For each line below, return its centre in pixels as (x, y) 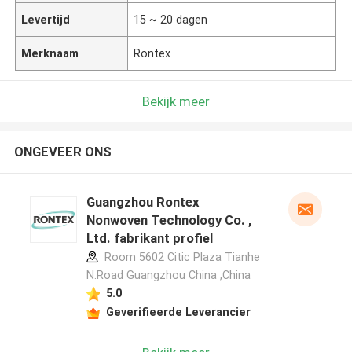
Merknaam (50, 53)
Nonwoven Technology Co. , (169, 220)
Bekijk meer (176, 101)
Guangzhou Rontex (143, 202)
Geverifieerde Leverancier (178, 312)
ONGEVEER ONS (62, 152)
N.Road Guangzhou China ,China (168, 275)
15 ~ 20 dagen (171, 19)
